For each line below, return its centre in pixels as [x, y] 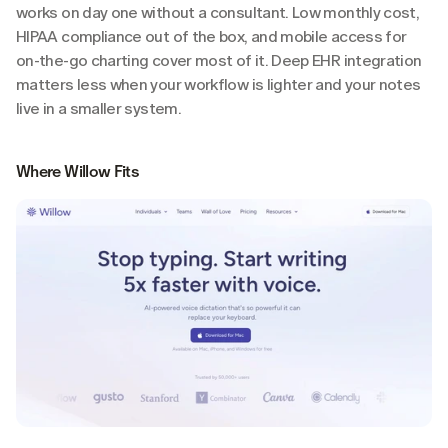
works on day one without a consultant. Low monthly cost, [218, 12]
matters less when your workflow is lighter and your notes [218, 84]
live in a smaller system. [98, 108]
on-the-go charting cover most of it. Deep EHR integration [219, 60]
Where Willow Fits [77, 171]
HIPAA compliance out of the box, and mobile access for [211, 36]
